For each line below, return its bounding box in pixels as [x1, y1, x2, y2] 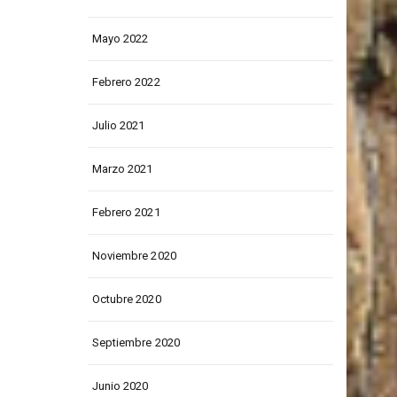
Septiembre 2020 [91, 370, 180, 385]
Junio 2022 [91, 23, 149, 37]
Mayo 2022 [91, 66, 149, 81]
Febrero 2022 [91, 110, 160, 124]
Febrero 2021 [91, 240, 160, 254]
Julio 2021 [91, 153, 145, 167]
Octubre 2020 [91, 327, 161, 341]
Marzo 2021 [91, 197, 153, 211]
